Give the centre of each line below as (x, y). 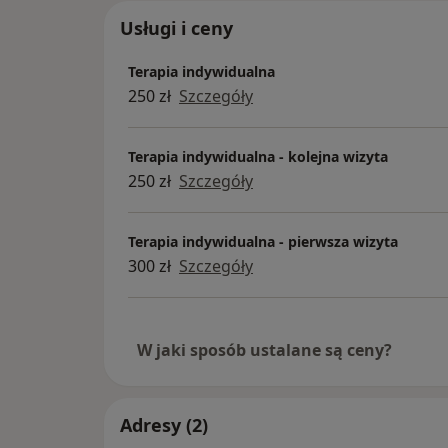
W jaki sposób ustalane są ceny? (264, 350)
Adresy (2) (164, 425)
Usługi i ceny (176, 28)
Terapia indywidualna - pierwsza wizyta (263, 241)
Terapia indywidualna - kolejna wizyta (258, 156)
